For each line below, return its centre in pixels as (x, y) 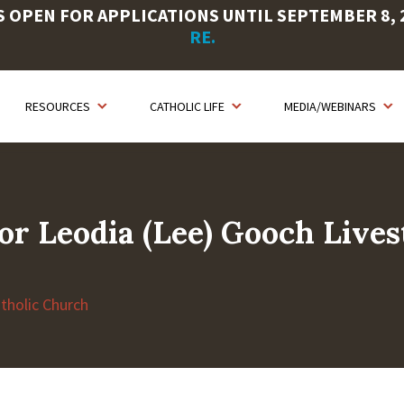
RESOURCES (58, 106)
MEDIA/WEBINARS (330, 106)
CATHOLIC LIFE (187, 106)
